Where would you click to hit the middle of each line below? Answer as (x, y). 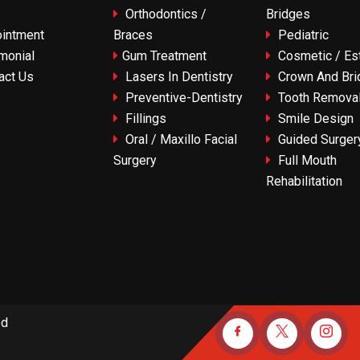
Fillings (144, 119)
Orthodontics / (164, 14)
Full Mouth (306, 161)
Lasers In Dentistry (178, 77)
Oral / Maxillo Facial (180, 140)
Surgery (135, 161)
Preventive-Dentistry (182, 98)
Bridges (288, 14)
